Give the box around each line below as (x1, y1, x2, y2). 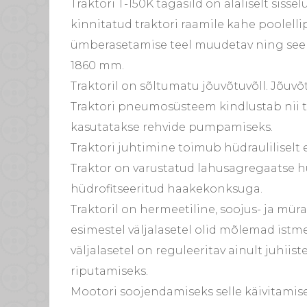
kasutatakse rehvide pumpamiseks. (71, 121, 273, 134)
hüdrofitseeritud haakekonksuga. (71, 182, 262, 195)
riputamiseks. (71, 265, 148, 278)
